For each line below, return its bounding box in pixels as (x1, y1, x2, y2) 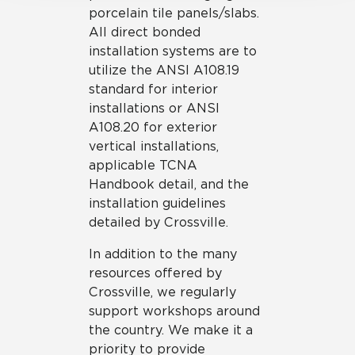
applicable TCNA (89, 158, 197, 173)
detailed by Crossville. (89, 215, 228, 230)
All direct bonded (89, 25, 200, 40)
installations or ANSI (89, 101, 219, 116)
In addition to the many (89, 246, 237, 261)
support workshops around (89, 303, 260, 319)
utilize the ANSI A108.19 (89, 63, 239, 78)
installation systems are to (89, 44, 257, 59)
